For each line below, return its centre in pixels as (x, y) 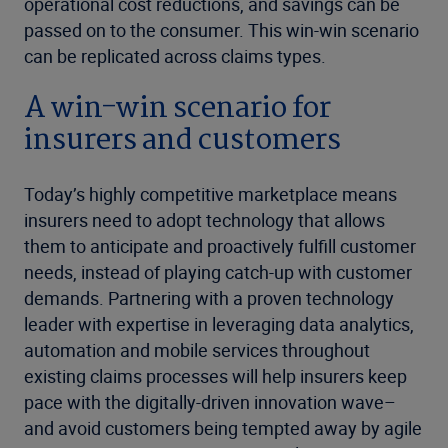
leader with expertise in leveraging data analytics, (219, 324)
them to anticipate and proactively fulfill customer (220, 246)
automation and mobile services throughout (197, 350)
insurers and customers (182, 141)
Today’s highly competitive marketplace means (210, 194)
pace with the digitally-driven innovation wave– (210, 402)
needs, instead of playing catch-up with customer (218, 272)
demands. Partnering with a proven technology (209, 298)
